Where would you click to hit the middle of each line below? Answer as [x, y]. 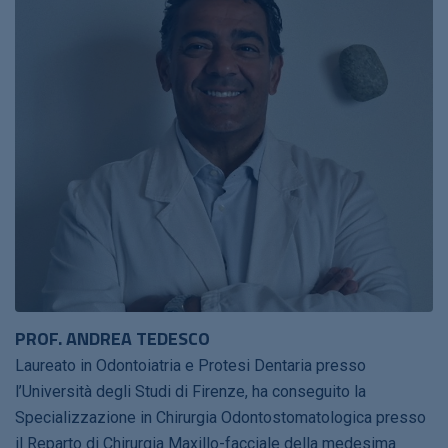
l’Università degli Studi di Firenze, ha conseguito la [190, 391]
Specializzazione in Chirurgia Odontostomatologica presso [220, 417]
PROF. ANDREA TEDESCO [112, 338]
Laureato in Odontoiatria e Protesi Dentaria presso [190, 365]
